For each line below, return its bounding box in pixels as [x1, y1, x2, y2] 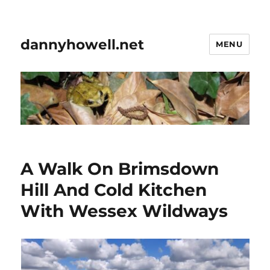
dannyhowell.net [20, 36, 145, 53]
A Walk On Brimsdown [20, 159, 219, 180]
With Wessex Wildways [20, 201, 228, 222]
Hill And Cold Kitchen [20, 180, 207, 201]
